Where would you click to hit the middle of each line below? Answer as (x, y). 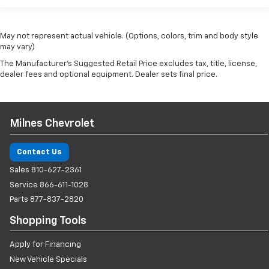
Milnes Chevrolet (52, 124)
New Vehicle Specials (48, 259)
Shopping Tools (48, 221)
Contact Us (39, 152)
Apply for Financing (45, 245)
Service (25, 185)
